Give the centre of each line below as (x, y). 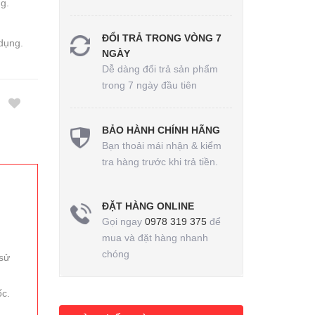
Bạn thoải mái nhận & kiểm (161, 146)
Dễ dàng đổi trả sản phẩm (160, 69)
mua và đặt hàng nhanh (155, 238)
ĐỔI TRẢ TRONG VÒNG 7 (161, 38)
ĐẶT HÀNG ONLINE (148, 206)
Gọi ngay (123, 221)
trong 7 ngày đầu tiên (149, 85)
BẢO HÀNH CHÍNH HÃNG (161, 130)
